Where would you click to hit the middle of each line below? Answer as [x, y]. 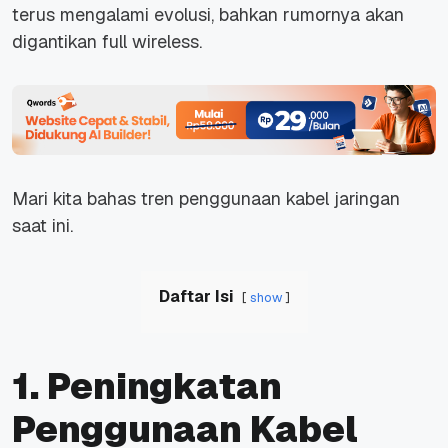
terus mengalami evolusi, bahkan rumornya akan [208, 14]
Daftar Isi [196, 296]
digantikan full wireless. [109, 41]
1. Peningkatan [147, 386]
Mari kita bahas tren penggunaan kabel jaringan [206, 198]
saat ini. [42, 225]
